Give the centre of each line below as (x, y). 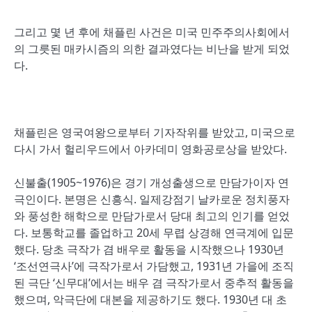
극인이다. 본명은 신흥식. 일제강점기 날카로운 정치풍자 (152, 199)
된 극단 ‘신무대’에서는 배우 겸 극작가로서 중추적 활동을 (154, 283)
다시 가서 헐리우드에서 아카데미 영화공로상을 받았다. (150, 149)
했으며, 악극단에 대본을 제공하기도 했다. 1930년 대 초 (150, 299)
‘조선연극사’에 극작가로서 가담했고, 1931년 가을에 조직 (154, 266)
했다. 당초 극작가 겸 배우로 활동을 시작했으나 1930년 (149, 249)
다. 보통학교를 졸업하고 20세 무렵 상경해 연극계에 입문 (154, 233)
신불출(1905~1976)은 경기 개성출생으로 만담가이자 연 (151, 182)
